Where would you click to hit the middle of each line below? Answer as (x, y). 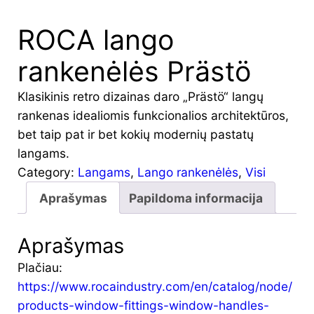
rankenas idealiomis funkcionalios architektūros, (153, 115)
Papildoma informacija (196, 198)
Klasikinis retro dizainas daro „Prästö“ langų (141, 96)
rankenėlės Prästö (134, 71)
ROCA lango (96, 39)
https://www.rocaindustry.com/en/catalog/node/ (155, 287)
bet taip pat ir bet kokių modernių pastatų (136, 134)
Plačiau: (40, 268)
